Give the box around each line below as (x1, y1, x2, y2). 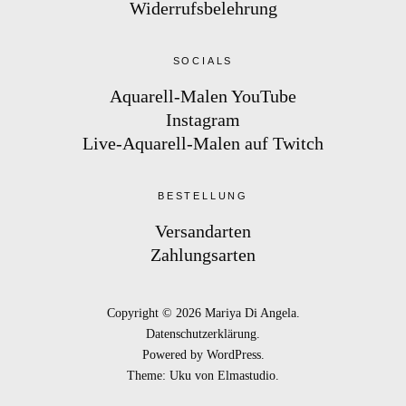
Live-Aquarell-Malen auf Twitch (82, 133, 324, 153)
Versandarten (155, 221, 251, 241)
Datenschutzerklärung (146, 327, 256, 341)
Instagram (166, 110, 240, 130)
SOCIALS (172, 55, 234, 66)
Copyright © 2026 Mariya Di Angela (106, 306, 296, 320)
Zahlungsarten (150, 245, 256, 265)
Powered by (141, 348, 207, 362)
